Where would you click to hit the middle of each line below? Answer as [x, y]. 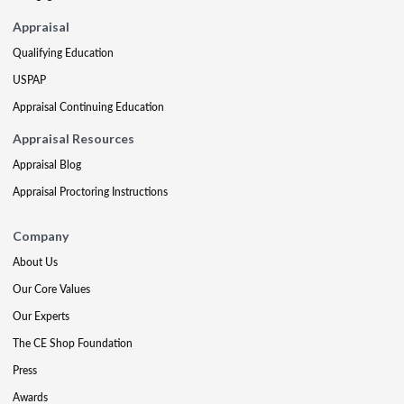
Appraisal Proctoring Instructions [90, 192]
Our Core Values [51, 289]
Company [41, 236]
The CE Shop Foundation [73, 343]
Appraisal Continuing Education [88, 107]
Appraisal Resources [73, 138]
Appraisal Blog [47, 165]
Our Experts [41, 316]
